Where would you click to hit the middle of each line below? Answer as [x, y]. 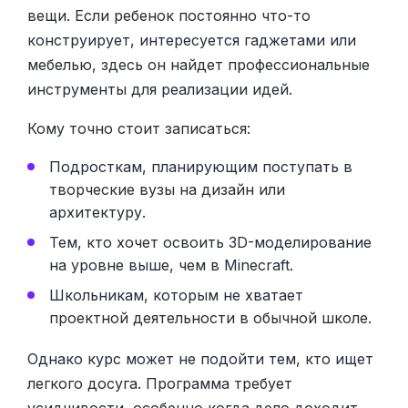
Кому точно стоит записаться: [139, 128]
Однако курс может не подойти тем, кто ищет [200, 358]
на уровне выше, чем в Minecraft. [171, 265]
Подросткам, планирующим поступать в [201, 166]
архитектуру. [97, 212]
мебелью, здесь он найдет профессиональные [199, 64]
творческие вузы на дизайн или [167, 189]
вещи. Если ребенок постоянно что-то [169, 15]
